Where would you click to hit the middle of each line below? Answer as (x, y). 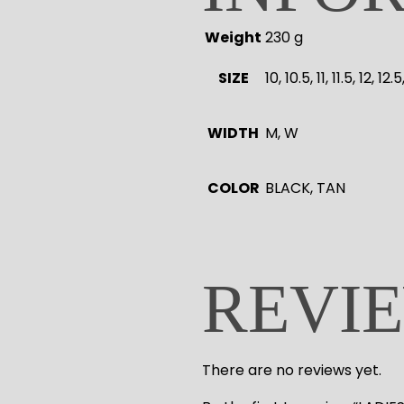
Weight (233, 38)
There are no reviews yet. (292, 371)
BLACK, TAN (305, 188)
